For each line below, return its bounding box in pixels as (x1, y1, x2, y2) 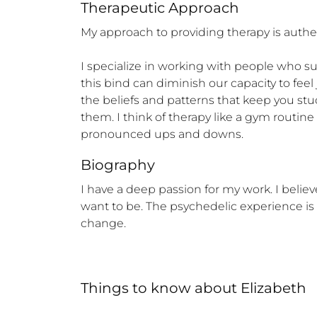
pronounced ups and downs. (81, 127, 243, 141)
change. (81, 217, 126, 230)
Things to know (81, 279, 191, 296)
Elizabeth (241, 279, 306, 296)
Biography (81, 156, 155, 173)
